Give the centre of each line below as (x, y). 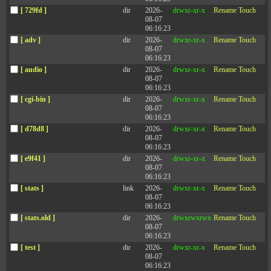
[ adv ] (31, 40)
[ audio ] (34, 70)
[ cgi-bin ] (35, 99)
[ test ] (30, 247)
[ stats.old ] (38, 218)
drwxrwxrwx (192, 218)
